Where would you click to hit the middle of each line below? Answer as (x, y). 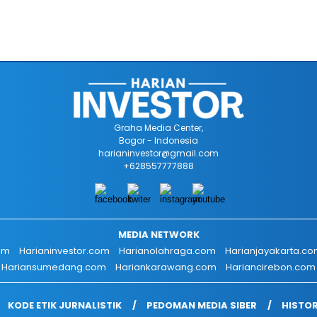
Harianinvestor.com (64, 251)
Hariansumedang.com (54, 267)
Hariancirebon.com (271, 267)
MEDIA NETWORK (158, 235)
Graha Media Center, (158, 128)
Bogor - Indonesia (158, 140)
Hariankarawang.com (166, 267)
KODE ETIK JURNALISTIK (65, 305)
